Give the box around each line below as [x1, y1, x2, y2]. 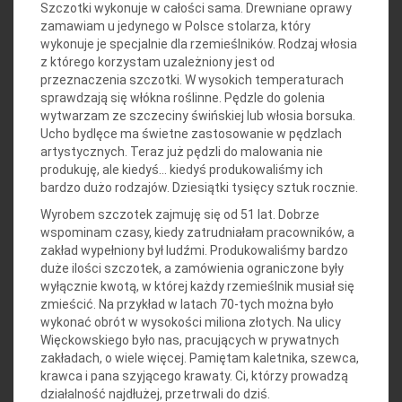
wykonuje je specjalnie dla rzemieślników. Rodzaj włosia [40, 37, 357, 52]
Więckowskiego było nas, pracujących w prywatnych [40, 333, 339, 348]
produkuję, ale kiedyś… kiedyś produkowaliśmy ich [40, 162, 323, 178]
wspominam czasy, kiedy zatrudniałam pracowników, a [40, 225, 354, 240]
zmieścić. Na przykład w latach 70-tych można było [40, 297, 334, 312]
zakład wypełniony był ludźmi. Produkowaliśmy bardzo [40, 243, 348, 258]
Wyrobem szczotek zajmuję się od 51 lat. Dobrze [40, 207, 319, 223]
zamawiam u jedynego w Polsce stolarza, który [40, 19, 310, 34]
